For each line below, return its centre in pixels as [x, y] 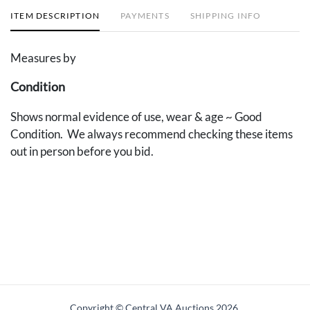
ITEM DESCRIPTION [55, 15]
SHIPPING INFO [226, 15]
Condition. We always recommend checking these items [152, 134]
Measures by [43, 57]
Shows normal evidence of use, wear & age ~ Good [136, 116]
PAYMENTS [145, 15]
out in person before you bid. [83, 151]
